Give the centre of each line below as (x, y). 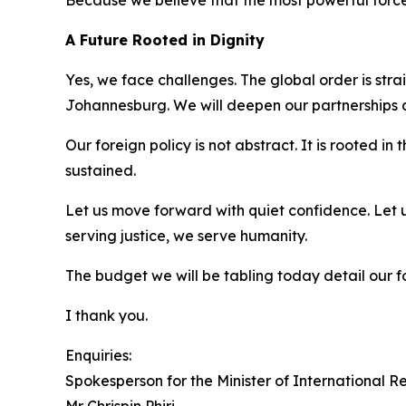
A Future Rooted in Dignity (165, 40)
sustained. (101, 170)
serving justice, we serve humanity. (186, 236)
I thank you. (106, 315)
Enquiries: (100, 355)
